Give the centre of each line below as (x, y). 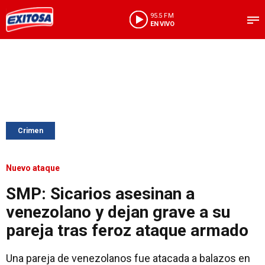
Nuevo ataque (33, 168)
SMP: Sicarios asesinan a (100, 194)
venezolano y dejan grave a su (118, 212)
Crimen (30, 131)
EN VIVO (162, 24)
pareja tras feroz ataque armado (127, 230)
